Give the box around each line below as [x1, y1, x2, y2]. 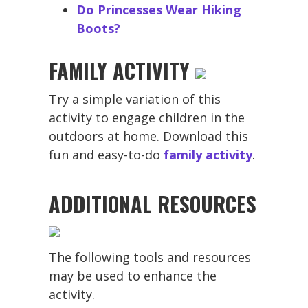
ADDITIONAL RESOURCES [49, 188, 256, 219]
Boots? [76, 19, 120, 36]
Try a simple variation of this [49, 90, 221, 107]
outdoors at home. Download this [49, 127, 248, 144]
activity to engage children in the [49, 109, 245, 126]
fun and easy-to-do [49, 146, 164, 163]
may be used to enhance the [49, 267, 217, 284]
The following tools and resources [49, 248, 251, 265]
